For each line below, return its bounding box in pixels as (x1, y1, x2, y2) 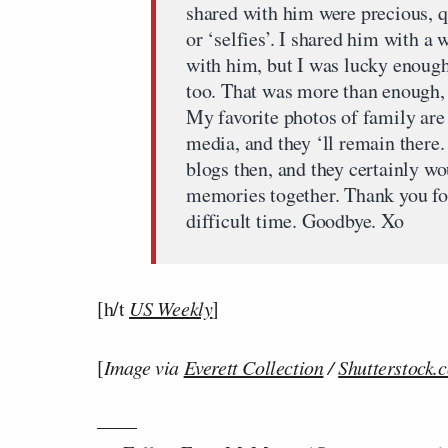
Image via (103, 354, 184, 380)
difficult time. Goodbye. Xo (186, 207, 404, 234)
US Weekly (129, 295, 213, 321)
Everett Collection (183, 354, 324, 380)
